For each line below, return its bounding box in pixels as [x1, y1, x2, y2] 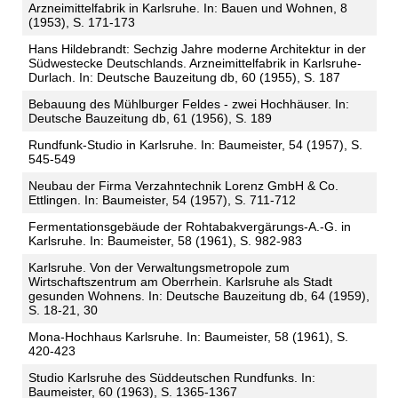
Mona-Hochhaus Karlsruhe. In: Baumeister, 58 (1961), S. [28, 330, 348, 345]
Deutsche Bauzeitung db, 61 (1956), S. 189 [28, 111, 272, 126]
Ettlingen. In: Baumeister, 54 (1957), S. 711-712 [28, 193, 296, 208]
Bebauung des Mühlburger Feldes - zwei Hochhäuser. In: [28, 97, 349, 112]
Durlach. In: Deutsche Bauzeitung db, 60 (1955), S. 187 [28, 70, 340, 85]
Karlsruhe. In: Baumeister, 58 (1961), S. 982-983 [28, 234, 302, 249]
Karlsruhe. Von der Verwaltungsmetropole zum [28, 260, 290, 275]
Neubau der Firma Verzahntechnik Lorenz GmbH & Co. [28, 179, 338, 194]
